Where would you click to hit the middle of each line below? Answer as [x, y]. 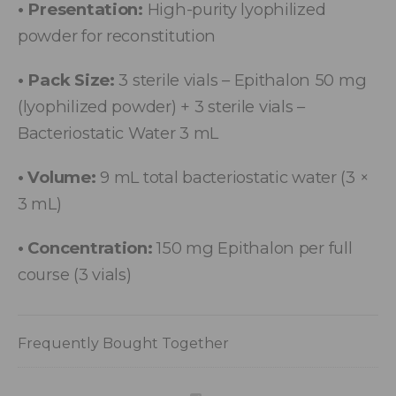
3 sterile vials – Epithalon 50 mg [240, 80]
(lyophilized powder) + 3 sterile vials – [162, 107]
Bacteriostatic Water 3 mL [118, 133]
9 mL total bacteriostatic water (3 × [232, 178]
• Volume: [57, 178]
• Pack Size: [66, 80]
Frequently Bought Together [123, 344]
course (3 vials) [75, 275]
